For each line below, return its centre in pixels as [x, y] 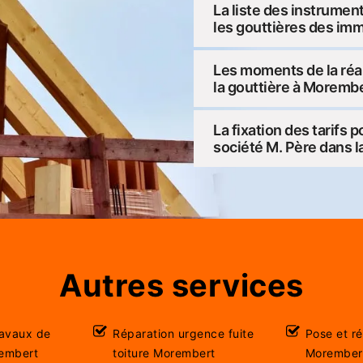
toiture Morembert [164, 352]
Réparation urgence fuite [184, 333]
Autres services [181, 285]
